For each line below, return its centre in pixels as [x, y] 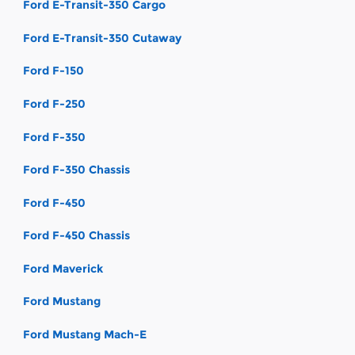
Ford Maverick [63, 268]
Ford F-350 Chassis [76, 170]
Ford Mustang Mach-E [85, 335]
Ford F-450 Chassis [76, 236]
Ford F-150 [53, 71]
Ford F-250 [54, 103]
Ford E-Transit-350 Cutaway [102, 38]
